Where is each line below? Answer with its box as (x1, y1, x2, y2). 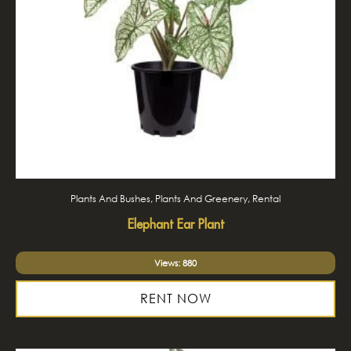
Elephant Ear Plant (127, 216, 224, 232)
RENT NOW (139, 291, 212, 306)
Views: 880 (154, 258, 197, 268)
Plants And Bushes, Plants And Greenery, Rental (71, 193, 280, 204)
